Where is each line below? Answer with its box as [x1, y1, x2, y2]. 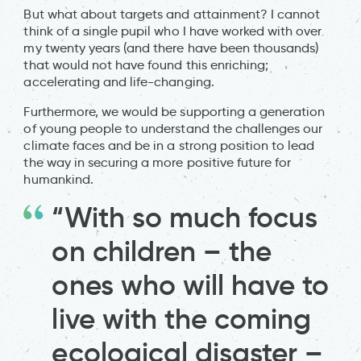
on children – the [52, 233, 272, 269]
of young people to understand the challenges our [23, 120, 323, 136]
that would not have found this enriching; [23, 56, 269, 73]
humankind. [23, 171, 93, 187]
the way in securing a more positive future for [23, 154, 292, 170]
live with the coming [52, 301, 312, 337]
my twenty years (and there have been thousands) [23, 39, 319, 56]
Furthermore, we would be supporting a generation [23, 103, 326, 119]
